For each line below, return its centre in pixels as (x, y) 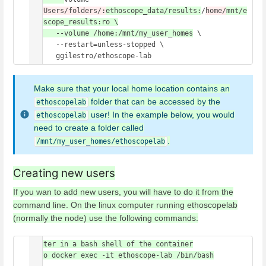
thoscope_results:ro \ (75, 22)
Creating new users (64, 173)
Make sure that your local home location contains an (132, 88)
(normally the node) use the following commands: (106, 218)
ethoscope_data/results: (153, 11)
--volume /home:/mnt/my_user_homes (124, 34)
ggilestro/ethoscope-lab (93, 56)
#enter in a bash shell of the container (112, 244)
